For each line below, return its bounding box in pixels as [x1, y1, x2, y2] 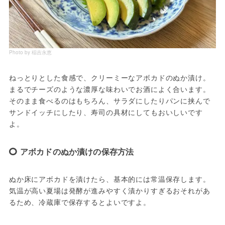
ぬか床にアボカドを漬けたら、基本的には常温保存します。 [9, 174, 210, 184]
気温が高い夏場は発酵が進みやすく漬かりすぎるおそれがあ [9, 185, 210, 196]
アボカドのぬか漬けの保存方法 [20, 146, 134, 158]
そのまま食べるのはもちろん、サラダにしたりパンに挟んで [9, 95, 210, 106]
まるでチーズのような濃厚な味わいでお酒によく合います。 [9, 84, 210, 94]
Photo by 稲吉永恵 [9, 49, 52, 56]
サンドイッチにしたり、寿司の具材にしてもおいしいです [9, 107, 203, 118]
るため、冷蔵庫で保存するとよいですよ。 [9, 197, 151, 207]
